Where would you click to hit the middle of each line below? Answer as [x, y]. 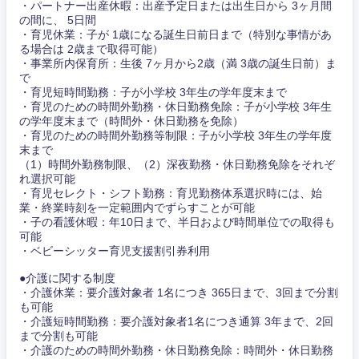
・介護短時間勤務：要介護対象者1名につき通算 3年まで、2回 [176, 322]
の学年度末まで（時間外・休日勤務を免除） [131, 121]
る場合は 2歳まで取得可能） [91, 49]
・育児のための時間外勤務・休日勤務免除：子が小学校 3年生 [175, 107]
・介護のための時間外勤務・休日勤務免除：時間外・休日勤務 [176, 351]
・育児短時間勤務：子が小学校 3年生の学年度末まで [153, 93]
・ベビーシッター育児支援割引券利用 [115, 251]
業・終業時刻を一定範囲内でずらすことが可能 [137, 208]
